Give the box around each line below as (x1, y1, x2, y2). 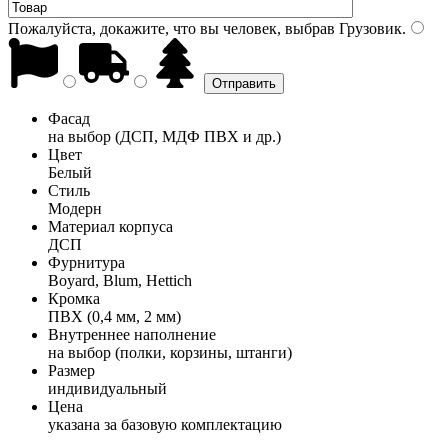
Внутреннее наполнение (48, 325, 216, 343)
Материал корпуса (48, 217, 173, 235)
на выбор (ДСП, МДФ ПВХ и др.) (48, 127, 281, 145)
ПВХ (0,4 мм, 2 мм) (48, 307, 181, 325)
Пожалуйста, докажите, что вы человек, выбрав (8, 19, 335, 37)
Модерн (48, 199, 102, 217)
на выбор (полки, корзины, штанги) (48, 343, 292, 361)
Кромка (48, 289, 100, 307)
